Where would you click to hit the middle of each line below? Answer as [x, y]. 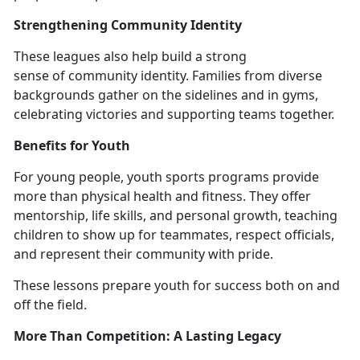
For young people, [70, 176]
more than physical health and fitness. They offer [162, 196]
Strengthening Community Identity [128, 25]
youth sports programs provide [223, 176]
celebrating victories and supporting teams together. [177, 114]
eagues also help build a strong [151, 56]
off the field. [50, 304]
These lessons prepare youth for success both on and [177, 285]
